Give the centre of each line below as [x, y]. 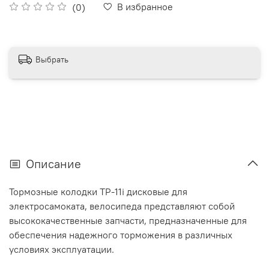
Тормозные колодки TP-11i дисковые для [98, 191]
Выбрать [52, 59]
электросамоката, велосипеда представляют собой [122, 206]
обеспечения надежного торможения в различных [121, 234]
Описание [53, 163]
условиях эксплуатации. [62, 249]
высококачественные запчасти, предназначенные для [128, 220]
